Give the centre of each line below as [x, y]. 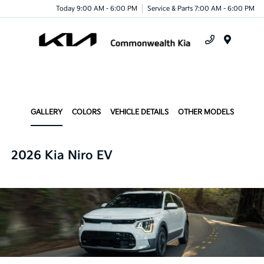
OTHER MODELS [206, 112]
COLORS [86, 112]
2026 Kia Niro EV [62, 156]
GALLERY [46, 112]
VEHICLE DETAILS [139, 112]
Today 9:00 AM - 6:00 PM [97, 8]
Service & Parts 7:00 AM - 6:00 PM [201, 8]
